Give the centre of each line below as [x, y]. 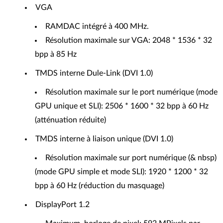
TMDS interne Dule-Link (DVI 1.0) [94, 73]
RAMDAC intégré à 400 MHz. [97, 26]
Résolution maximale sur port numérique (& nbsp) [131, 158]
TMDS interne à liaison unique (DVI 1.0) [104, 139]
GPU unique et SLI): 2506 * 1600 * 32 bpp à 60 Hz [122, 106]
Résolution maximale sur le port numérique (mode [131, 92]
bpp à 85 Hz [56, 54]
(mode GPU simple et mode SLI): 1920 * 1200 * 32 [121, 171]
